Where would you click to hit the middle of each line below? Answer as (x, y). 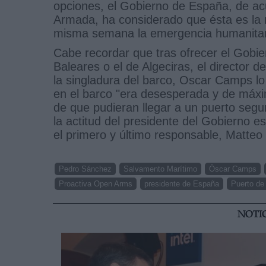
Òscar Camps (233, 169)
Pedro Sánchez (85, 169)
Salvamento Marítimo (160, 169)
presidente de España (182, 183)
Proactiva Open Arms (96, 183)
